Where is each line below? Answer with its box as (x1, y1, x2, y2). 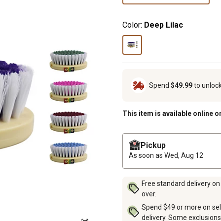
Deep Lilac (144, 20, 183, 30)
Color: (122, 20, 142, 30)
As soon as (129, 151, 164, 159)
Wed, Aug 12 (164, 151, 203, 159)
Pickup (141, 140, 166, 150)
